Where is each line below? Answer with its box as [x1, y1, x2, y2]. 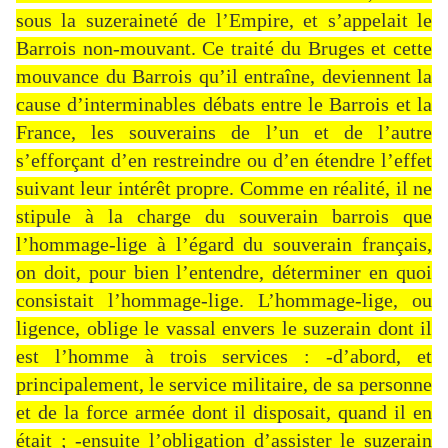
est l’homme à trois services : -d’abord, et [16, 345, 432, 368]
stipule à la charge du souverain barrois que [16, 205, 432, 228]
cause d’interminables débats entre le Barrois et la [16, 93, 432, 116]
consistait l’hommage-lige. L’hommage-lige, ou [16, 289, 432, 312]
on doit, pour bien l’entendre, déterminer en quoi [16, 261, 432, 284]
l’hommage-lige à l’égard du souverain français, [16, 233, 432, 256]
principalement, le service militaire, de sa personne [16, 373, 432, 396]
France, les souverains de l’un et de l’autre [16, 121, 432, 144]
